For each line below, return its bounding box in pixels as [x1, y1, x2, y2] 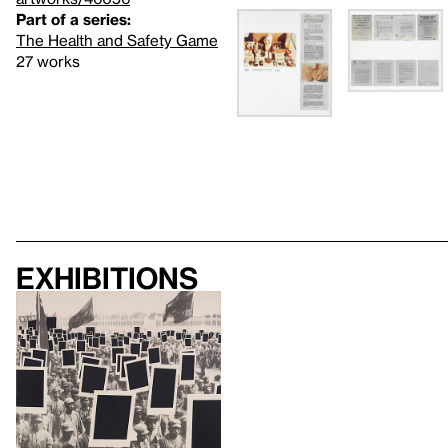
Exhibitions [16, 260, 198, 295]
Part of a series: [16, 9, 131, 28]
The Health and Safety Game [16, 30, 218, 49]
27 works [16, 51, 80, 70]
